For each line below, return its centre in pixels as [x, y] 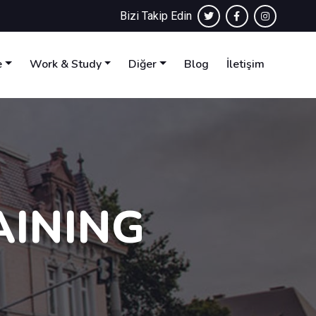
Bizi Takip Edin [158, 16]
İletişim [245, 64]
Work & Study [65, 64]
